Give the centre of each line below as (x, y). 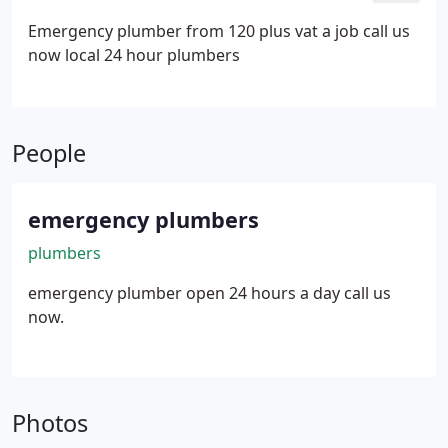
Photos (50, 423)
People (49, 153)
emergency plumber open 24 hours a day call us (209, 293)
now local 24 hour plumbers (134, 55)
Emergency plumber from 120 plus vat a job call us (219, 31)
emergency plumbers (143, 219)
